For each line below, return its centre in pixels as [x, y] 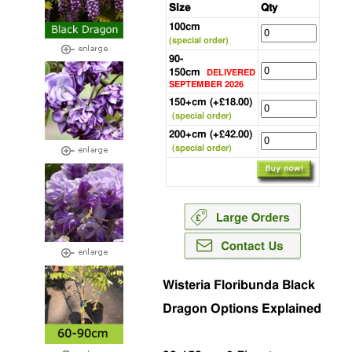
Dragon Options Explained [242, 309]
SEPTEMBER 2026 [206, 84]
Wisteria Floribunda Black [239, 285]
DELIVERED [231, 73]
